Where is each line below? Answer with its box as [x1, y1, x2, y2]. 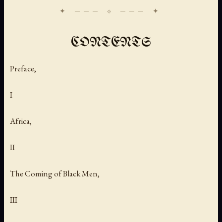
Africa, [10, 115, 32, 127]
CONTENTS [71, 36, 151, 50]
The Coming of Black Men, [10, 168, 100, 179]
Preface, [10, 62, 36, 74]
